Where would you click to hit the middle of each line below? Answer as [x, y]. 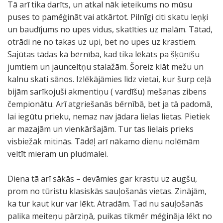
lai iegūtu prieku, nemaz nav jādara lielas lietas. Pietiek [109, 116]
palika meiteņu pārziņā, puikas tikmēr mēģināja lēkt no [110, 216]
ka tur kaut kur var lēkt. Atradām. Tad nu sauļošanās [105, 204]
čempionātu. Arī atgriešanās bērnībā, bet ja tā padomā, [110, 104]
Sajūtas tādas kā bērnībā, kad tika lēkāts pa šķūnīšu [104, 54]
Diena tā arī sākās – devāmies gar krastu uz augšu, [102, 179]
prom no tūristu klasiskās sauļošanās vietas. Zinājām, [107, 191]
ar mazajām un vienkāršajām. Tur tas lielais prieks [101, 129]
